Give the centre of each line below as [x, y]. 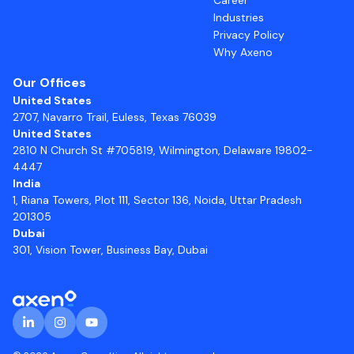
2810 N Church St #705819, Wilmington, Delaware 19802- [163, 150]
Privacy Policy [249, 34]
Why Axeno [243, 52]
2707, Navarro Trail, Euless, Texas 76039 [115, 117]
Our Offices [49, 82]
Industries [239, 17]
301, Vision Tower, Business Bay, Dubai [110, 249]
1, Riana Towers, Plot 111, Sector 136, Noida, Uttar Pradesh [157, 200]
